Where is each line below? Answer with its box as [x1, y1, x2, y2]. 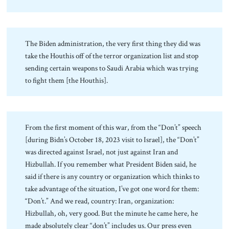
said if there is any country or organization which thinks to [25, 171, 200, 182]
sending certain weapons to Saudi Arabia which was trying [25, 63, 199, 74]
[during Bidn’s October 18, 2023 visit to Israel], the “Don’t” [25, 134, 200, 145]
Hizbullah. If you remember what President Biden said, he [25, 159, 197, 170]
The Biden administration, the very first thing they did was [25, 38, 201, 49]
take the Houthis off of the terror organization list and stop [25, 51, 199, 61]
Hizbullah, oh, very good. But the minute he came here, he [25, 208, 198, 219]
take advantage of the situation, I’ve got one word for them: [25, 184, 199, 194]
